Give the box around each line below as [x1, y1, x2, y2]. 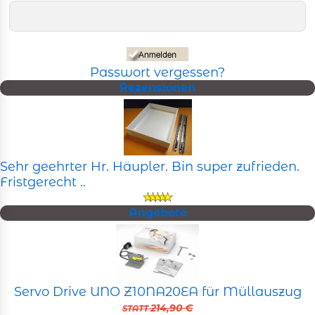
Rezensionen [120, 81, 195, 95]
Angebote [128, 206, 187, 220]
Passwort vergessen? [90, 65, 225, 81]
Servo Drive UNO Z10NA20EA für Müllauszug [13, 284, 302, 300]
